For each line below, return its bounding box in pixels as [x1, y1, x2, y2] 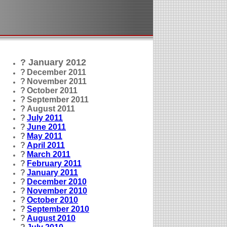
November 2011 [27, 77, 87, 86]
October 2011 [27, 86, 78, 95]
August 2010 [27, 214, 75, 222]
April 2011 [27, 141, 65, 149]
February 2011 [27, 159, 82, 168]
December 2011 [27, 68, 86, 77]
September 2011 [27, 95, 89, 104]
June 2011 [27, 123, 66, 131]
